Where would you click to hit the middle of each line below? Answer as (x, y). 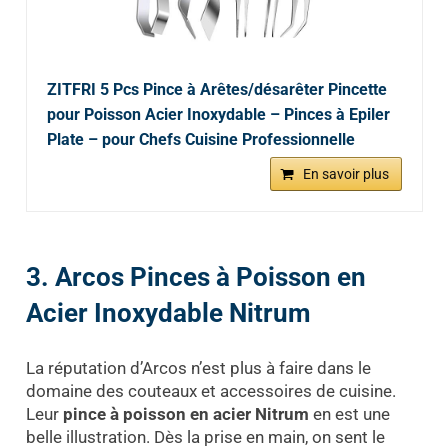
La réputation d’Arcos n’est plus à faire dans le (198, 367)
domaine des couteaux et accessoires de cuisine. (210, 390)
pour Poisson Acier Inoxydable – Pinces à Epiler (218, 115)
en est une (349, 413)
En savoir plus (345, 174)
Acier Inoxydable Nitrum (168, 313)
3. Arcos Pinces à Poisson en (195, 277)
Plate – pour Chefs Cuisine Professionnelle (200, 140)
